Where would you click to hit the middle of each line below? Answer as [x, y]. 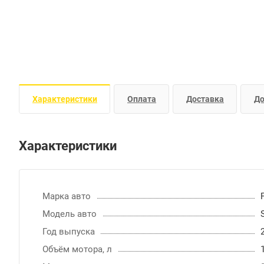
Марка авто [67, 196]
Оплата [142, 99]
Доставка [205, 99]
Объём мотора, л [77, 249]
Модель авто [70, 214]
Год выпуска [69, 231]
